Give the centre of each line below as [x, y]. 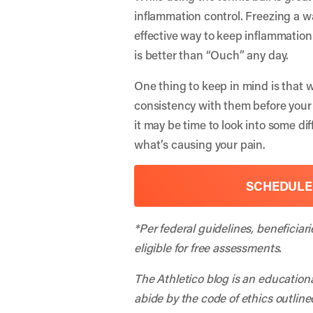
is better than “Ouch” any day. [212, 54]
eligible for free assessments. [208, 247]
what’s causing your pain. [200, 144]
